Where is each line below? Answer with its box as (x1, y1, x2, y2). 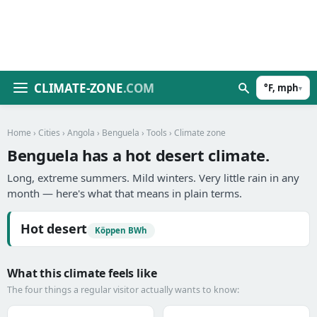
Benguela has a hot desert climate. (7, 144, 270, 166)
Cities (38, 127, 60, 139)
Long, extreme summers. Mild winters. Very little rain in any (7, 171, 299, 185)
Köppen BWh (95, 225, 148, 236)
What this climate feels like (7, 265, 157, 281)
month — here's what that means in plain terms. (7, 186, 242, 200)
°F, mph (264, 81, 299, 94)
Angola (67, 127, 95, 139)
